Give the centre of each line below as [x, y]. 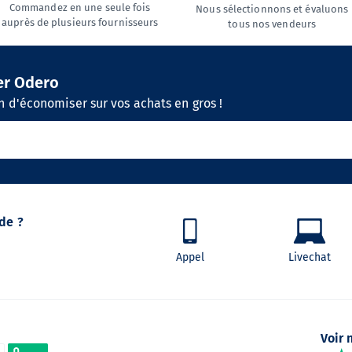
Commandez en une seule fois [80, 8]
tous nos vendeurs [272, 24]
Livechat [310, 257]
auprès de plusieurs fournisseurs [80, 23]
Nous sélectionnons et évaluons [272, 9]
